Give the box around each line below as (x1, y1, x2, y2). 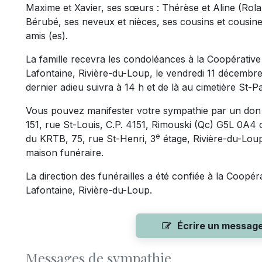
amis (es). (26, 30, 68, 42)
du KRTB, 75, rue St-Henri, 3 (26, 133, 156, 144)
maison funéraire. (26, 147, 104, 158)
